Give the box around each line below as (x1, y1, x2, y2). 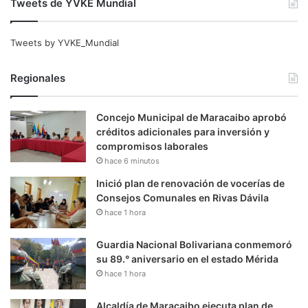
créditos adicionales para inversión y (96, 125, 269, 137)
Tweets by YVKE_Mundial (10, 36, 119, 48)
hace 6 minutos (104, 155, 159, 166)
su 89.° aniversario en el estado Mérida (96, 252, 278, 265)
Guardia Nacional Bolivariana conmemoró (96, 238, 292, 250)
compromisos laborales (96, 140, 208, 152)
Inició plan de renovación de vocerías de (96, 177, 285, 189)
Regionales (10, 71, 65, 85)
